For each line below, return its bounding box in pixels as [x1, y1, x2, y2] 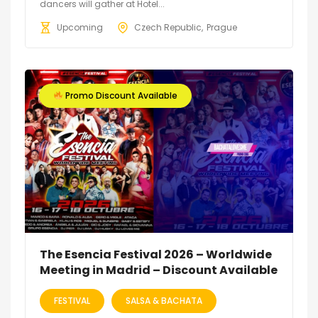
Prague [207, 21, 237, 33]
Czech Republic [134, 21, 202, 33]
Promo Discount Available [62, 89, 177, 102]
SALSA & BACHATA [126, 294, 202, 307]
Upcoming [57, 21, 103, 33]
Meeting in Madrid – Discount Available [40, 261, 278, 278]
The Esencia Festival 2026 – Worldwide [40, 246, 272, 263]
